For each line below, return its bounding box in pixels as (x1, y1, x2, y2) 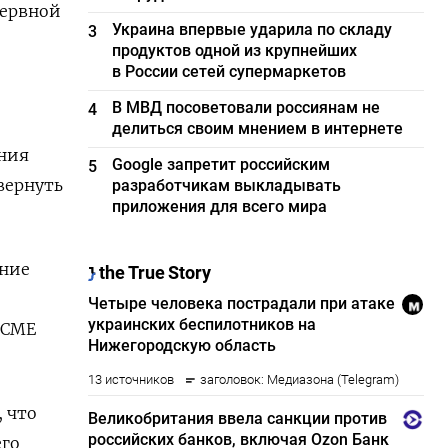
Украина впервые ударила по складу (112, 20, 393, 39)
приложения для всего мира (112, 197, 328, 216)
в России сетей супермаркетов (112, 62, 347, 81)
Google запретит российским (112, 155, 331, 174)
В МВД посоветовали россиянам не (112, 98, 381, 117)
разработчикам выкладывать (112, 176, 342, 195)
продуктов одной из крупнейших (112, 41, 358, 60)
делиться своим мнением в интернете (112, 119, 404, 138)
